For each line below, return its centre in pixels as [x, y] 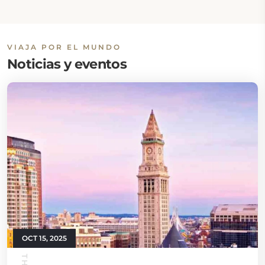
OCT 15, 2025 [44, 238]
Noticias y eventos [67, 64]
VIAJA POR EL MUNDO [64, 47]
